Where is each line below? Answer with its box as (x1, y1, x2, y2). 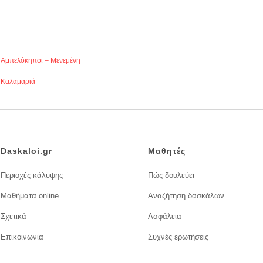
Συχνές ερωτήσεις (148, 232, 209, 241)
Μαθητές (148, 146, 186, 156)
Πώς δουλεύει (148, 170, 195, 180)
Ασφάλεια (148, 211, 182, 221)
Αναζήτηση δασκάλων (148, 191, 225, 200)
